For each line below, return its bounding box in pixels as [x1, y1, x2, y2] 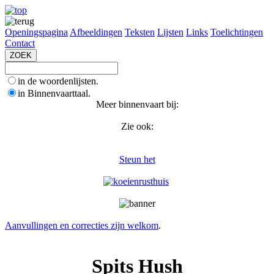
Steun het [119, 154, 155, 165]
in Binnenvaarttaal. [18, 88, 91, 98]
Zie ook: [120, 121, 154, 131]
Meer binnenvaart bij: [95, 99, 179, 109]
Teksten [125, 27, 155, 37]
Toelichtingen [210, 27, 263, 37]
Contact [5, 38, 35, 48]
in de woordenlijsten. [18, 76, 98, 86]
